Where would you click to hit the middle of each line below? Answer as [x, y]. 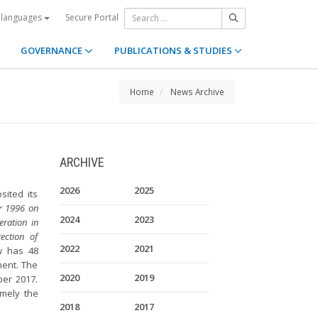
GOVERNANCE [53, 50]
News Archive [197, 92]
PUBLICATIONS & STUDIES [174, 50]
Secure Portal [92, 17]
